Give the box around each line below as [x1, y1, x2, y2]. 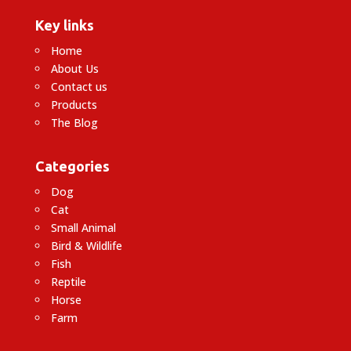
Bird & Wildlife [50, 237, 122, 253]
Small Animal [50, 219, 116, 235]
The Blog [50, 114, 98, 130]
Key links [34, 16, 94, 33]
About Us [50, 60, 99, 76]
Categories [34, 157, 110, 174]
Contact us [50, 78, 107, 94]
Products [50, 96, 97, 112]
